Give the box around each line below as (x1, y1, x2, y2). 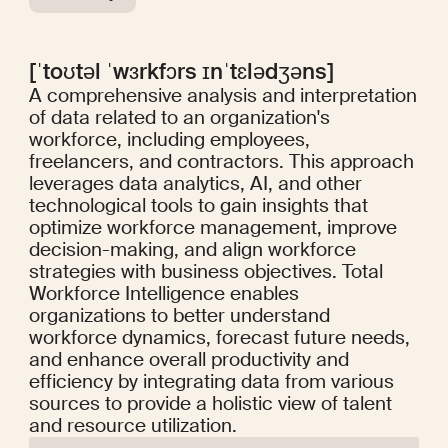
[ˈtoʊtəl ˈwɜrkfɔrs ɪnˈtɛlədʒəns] (28, 58, 334, 87)
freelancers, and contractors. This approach (28, 149, 414, 175)
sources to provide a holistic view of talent (28, 391, 392, 417)
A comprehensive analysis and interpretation (28, 83, 417, 109)
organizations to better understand (28, 303, 330, 329)
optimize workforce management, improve (28, 215, 397, 241)
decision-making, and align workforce (28, 237, 356, 263)
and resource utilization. (28, 413, 237, 439)
